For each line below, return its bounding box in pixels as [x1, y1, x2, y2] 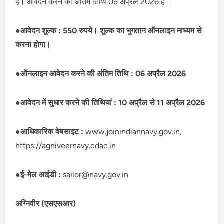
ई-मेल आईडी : [20, 169, 63, 179]
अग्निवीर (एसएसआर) [15, 198, 76, 208]
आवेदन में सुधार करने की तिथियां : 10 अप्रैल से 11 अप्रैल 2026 [20, 97, 205, 107]
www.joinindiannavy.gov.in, [85, 126, 182, 136]
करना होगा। [15, 39, 51, 49]
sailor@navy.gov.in [63, 169, 129, 179]
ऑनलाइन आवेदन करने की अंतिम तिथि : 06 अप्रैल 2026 [20, 68, 186, 78]
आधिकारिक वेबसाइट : [20, 126, 86, 136]
